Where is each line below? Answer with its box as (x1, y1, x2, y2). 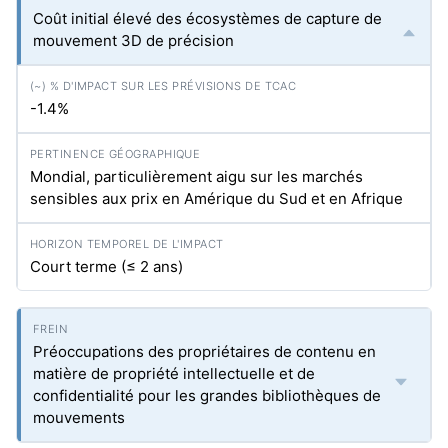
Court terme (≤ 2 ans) (30, 257, 183, 276)
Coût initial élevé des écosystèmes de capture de (33, 9, 382, 28)
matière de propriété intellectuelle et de (33, 364, 315, 383)
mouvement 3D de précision (33, 31, 234, 50)
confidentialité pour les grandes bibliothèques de (33, 386, 381, 405)
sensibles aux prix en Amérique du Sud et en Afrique (30, 189, 403, 208)
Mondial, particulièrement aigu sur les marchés (30, 167, 363, 186)
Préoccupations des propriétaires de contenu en (33, 342, 376, 361)
